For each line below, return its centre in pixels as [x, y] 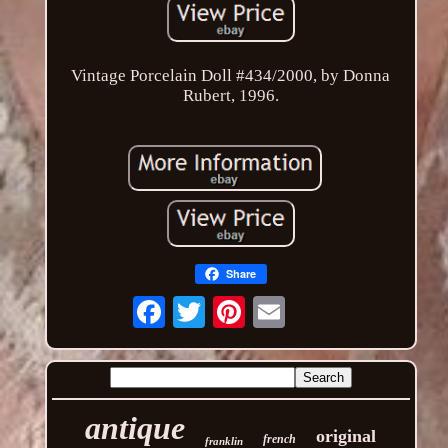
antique [135, 427]
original [346, 435]
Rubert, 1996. [230, 95]
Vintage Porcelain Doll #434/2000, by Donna [231, 75]
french [280, 438]
